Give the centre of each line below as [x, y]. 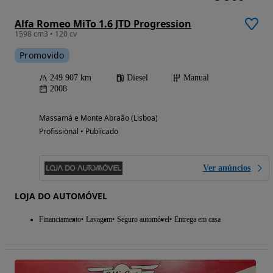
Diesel [137, 77]
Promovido [42, 55]
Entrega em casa [197, 219]
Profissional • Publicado [79, 131]
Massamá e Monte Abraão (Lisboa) [98, 118]
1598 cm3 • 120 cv [46, 34]
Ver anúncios [227, 168]
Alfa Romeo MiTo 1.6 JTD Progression [103, 23]
